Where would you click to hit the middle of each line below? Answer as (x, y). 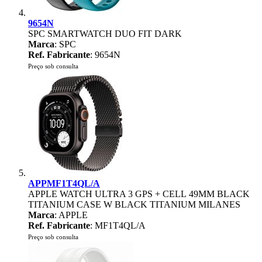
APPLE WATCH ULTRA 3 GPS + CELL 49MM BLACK (139, 194)
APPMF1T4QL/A (64, 183)
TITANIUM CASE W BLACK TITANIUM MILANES (134, 204)
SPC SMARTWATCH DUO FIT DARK (105, 34)
